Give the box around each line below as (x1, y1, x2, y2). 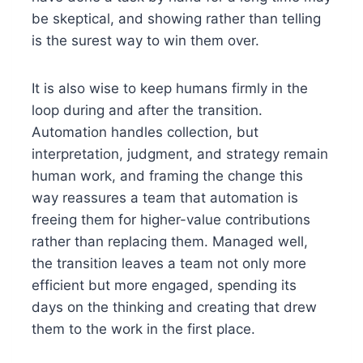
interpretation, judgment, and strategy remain (31, 146, 328, 163)
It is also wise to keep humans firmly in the (31, 80, 308, 97)
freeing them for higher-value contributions (31, 211, 310, 228)
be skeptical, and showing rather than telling (31, 11, 321, 28)
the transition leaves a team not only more (31, 255, 306, 272)
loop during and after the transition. (31, 102, 263, 119)
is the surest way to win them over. (31, 32, 259, 49)
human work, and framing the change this (31, 168, 303, 185)
